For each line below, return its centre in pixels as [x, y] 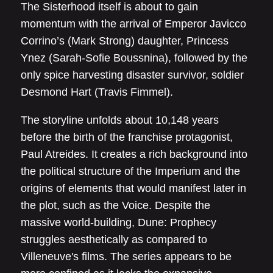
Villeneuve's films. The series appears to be [126, 257]
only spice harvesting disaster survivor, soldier [132, 75]
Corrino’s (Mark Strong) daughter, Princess [125, 41]
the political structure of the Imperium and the [130, 171]
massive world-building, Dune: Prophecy [119, 222]
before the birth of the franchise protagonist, [127, 137]
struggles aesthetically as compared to [114, 239]
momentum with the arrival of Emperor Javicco [133, 24]
